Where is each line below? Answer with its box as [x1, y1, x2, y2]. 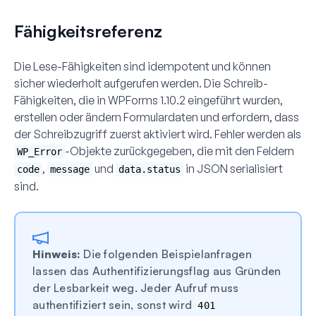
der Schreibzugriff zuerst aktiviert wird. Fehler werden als [14, 126, 301, 141]
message [50, 163, 90, 175]
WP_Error [17, 145, 62, 157]
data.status [119, 163, 181, 175]
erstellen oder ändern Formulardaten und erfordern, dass [14, 109, 299, 124]
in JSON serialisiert [183, 161, 283, 176]
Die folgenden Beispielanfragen [80, 246, 252, 261]
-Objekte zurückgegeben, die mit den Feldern [65, 143, 294, 158]
